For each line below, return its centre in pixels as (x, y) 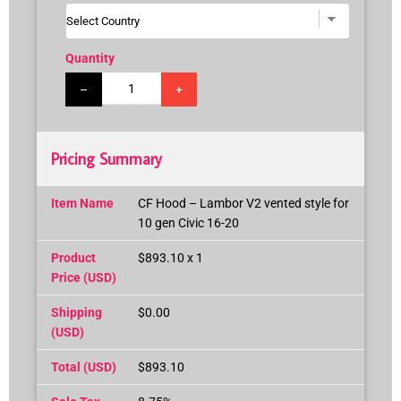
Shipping (77, 312)
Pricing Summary (107, 158)
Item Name (82, 203)
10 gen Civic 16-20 (188, 222)
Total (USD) (84, 367)
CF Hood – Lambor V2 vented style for (243, 203)
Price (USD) (84, 277)
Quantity (90, 59)
